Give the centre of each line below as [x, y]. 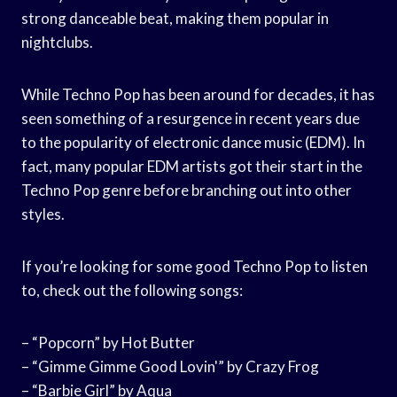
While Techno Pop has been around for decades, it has [198, 94]
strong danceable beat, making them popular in [175, 18]
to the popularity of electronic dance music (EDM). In [193, 142]
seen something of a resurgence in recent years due [191, 118]
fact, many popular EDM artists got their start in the [192, 166]
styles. [43, 214]
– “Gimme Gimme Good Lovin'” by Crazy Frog [170, 366]
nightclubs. [57, 42]
